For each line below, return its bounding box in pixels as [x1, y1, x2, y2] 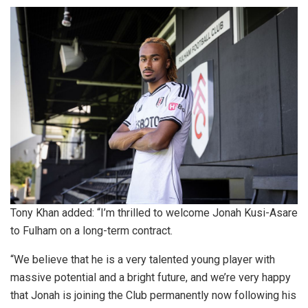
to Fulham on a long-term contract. [10, 223, 173, 237]
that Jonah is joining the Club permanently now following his [10, 288, 296, 302]
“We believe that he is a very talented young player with [10, 252, 275, 266]
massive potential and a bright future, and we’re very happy [10, 270, 291, 284]
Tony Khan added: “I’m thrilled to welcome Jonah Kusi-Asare [10, 206, 298, 219]
